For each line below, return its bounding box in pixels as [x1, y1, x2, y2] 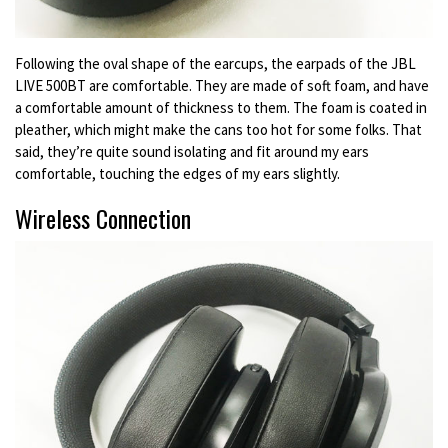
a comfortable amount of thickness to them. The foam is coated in [15, 97, 427, 117]
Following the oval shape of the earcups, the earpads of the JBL [15, 53, 416, 73]
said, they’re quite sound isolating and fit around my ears [15, 141, 369, 161]
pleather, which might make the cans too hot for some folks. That [15, 119, 422, 139]
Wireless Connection [15, 199, 191, 236]
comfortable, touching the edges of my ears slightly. [15, 163, 340, 183]
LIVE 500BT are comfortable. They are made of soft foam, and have [15, 75, 429, 95]
